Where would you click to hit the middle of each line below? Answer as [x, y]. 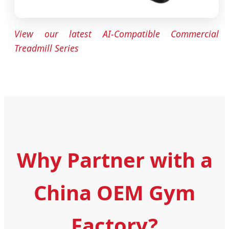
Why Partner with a [114, 159]
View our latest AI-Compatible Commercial [117, 33]
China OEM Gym [114, 192]
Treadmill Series [47, 48]
